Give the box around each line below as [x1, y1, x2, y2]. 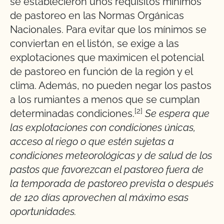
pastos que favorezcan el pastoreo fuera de [10, 163, 203, 175]
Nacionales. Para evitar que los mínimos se [10, 23, 206, 35]
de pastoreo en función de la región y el [10, 65, 192, 77]
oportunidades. [10, 205, 76, 217]
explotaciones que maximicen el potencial [10, 51, 203, 63]
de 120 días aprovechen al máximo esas [10, 191, 188, 203]
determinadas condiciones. [10, 107, 134, 119]
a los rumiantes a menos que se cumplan [10, 93, 200, 105]
